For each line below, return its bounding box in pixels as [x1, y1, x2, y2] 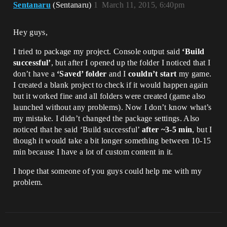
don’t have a [13, 69, 57, 78]
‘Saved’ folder [57, 69, 107, 78]
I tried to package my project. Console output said [13, 47, 182, 56]
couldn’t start [128, 69, 177, 78]
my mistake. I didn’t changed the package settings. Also [13, 114, 200, 123]
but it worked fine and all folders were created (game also [13, 92, 206, 100]
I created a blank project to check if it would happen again [13, 81, 208, 89]
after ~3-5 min [141, 125, 193, 134]
